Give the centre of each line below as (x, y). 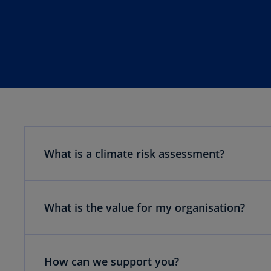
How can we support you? (112, 261)
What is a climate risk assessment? (134, 154)
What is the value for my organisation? (145, 207)
